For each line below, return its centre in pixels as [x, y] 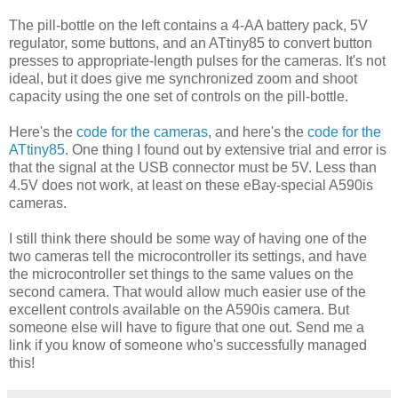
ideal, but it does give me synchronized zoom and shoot [183, 79]
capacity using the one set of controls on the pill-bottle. [179, 97]
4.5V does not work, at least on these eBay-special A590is [191, 186]
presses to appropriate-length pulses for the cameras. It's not [197, 61]
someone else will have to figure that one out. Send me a [187, 328]
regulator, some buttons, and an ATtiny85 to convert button [191, 44]
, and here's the [258, 132]
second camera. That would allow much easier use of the [187, 292]
